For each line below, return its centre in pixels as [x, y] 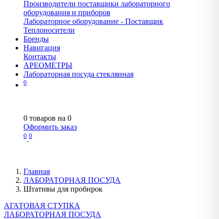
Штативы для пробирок [63, 189]
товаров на [48, 118]
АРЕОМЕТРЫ [48, 65]
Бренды [36, 39]
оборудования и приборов [67, 12]
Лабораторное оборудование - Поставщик [93, 21]
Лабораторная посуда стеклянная [78, 74]
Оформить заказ [50, 127]
